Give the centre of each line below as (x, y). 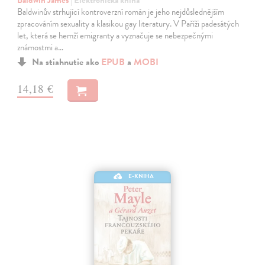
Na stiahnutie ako (67, 62)
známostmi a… (41, 48)
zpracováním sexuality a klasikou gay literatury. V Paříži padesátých (128, 24)
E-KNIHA (141, 176)
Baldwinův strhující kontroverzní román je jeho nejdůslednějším (121, 12)
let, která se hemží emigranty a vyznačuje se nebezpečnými (115, 36)
